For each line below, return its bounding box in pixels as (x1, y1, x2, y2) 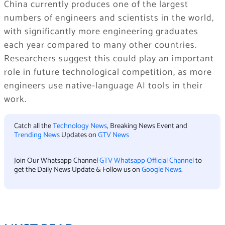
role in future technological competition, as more (4, 65, 212, 80)
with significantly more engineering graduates (4, 24, 198, 40)
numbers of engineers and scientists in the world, (4, 11, 214, 26)
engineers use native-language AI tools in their (4, 78, 203, 94)
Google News (141, 163, 181, 176)
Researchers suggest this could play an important (4, 51, 214, 67)
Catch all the (14, 120, 53, 133)
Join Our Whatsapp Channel (14, 154, 99, 167)
